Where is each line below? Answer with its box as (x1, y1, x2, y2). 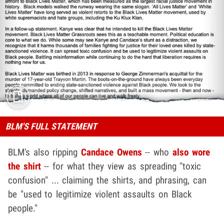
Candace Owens (81, 146, 142, 158)
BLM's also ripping (8, 146, 81, 158)
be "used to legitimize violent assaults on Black (8, 188, 192, 200)
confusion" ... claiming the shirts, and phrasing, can (8, 174, 206, 186)
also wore (172, 146, 210, 158)
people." (8, 202, 37, 214)
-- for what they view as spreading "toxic (40, 160, 201, 172)
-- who (141, 146, 172, 158)
